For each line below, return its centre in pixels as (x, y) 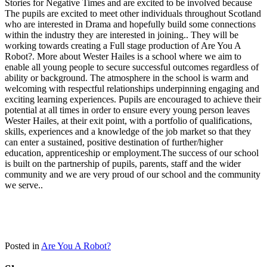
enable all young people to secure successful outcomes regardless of (132, 67)
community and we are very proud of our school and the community (133, 175)
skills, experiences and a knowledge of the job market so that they (128, 132)
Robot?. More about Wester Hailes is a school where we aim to (123, 57)
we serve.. (24, 185)
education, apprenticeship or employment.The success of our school (132, 153)
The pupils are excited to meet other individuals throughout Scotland (133, 14)
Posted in (23, 246)
